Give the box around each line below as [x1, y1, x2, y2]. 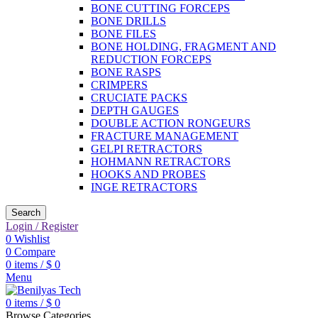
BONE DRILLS [91, 15, 166, 27]
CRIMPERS [91, 79, 148, 91]
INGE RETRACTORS [91, 181, 197, 193]
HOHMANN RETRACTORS [91, 155, 231, 168]
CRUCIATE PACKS [91, 92, 187, 104]
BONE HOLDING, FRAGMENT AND [91, 40, 276, 53]
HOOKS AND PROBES [91, 168, 206, 180]
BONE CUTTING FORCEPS [91, 2, 230, 14]
